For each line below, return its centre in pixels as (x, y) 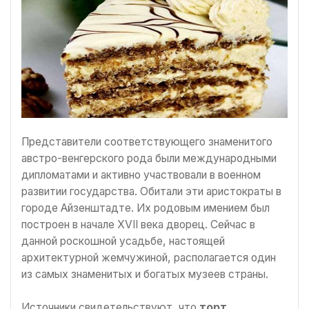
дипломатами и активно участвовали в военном (141, 175)
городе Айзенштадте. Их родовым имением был (146, 208)
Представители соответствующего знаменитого (147, 142)
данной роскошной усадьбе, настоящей (123, 241)
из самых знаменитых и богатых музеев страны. (145, 275)
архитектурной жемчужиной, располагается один (149, 258)
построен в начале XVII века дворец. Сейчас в (138, 225)
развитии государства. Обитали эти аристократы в (151, 192)
